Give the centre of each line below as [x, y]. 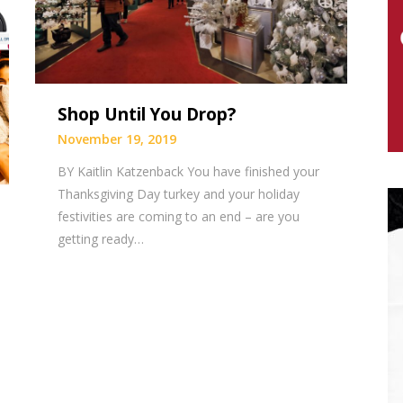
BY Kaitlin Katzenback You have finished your [189, 171]
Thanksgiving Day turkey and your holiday [179, 193]
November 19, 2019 [117, 139]
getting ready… [101, 238]
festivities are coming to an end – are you [179, 216]
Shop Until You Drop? [147, 114]
